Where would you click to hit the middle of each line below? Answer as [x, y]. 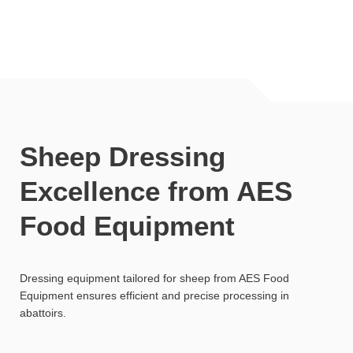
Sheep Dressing [123, 157]
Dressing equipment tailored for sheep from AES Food [154, 279]
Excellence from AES [156, 191]
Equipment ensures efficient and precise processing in [154, 296]
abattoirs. [43, 313]
